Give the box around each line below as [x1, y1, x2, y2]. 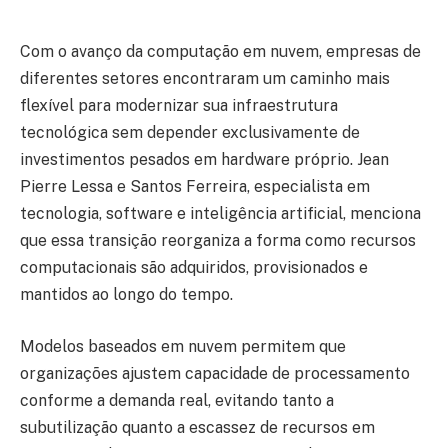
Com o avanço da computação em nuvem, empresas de [20, 42, 421, 62]
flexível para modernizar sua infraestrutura [20, 96, 338, 116]
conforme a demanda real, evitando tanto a [20, 390, 334, 410]
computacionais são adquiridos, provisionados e [20, 258, 368, 278]
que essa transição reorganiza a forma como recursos [20, 231, 416, 251]
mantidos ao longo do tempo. [20, 285, 233, 305]
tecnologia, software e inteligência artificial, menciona [20, 204, 421, 224]
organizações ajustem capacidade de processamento [20, 363, 410, 383]
